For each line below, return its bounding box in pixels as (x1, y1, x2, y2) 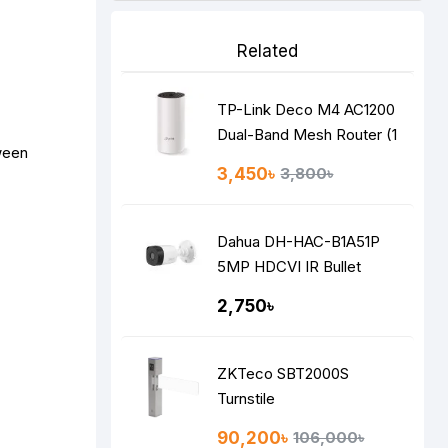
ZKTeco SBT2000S (217, 364, 350, 383)
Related (237, 41, 298, 61)
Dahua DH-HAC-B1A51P (217, 232, 381, 251)
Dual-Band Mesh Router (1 (217, 125, 398, 144)
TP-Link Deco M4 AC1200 (217, 100, 396, 119)
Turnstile (217, 389, 276, 408)
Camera (217, 282, 272, 301)
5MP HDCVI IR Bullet (217, 257, 362, 276)
